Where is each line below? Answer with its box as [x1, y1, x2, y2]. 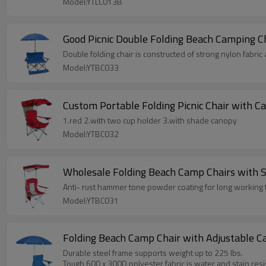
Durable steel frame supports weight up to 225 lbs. [63, 246, 243, 259]
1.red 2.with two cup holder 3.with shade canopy [63, 114, 237, 126]
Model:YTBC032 [63, 128, 119, 140]
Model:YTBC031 [63, 194, 119, 207]
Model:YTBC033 [63, 61, 119, 74]
